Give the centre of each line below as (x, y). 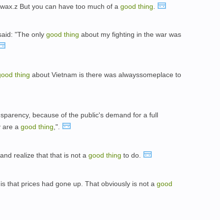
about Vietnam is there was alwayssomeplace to (106, 75)
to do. (132, 155)
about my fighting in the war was (130, 35)
